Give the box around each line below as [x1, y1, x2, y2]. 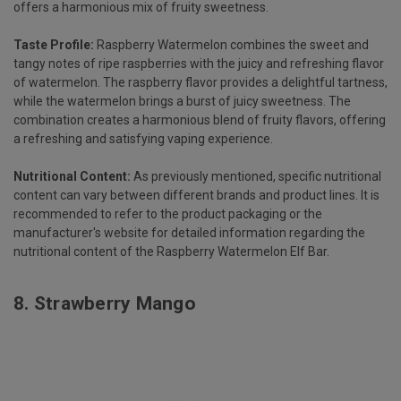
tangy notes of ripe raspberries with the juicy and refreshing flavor [13, 55, 384, 71]
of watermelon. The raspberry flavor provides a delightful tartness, [13, 74, 388, 90]
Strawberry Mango [33, 292, 196, 314]
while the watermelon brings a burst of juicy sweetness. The [13, 93, 351, 108]
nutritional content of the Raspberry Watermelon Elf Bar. [13, 243, 329, 259]
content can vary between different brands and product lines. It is [13, 187, 380, 202]
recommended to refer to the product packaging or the [13, 206, 322, 221]
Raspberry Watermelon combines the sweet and [94, 37, 369, 52]
